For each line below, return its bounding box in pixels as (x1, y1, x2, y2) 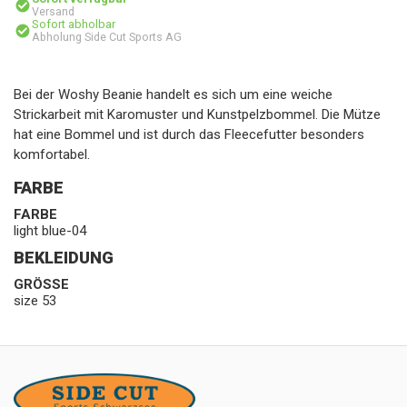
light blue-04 (14, 223, 86, 239)
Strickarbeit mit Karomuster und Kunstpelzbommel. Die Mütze (14, 106, 381, 123)
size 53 (14, 293, 56, 309)
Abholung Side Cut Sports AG (32, 30, 182, 44)
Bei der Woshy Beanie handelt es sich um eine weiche (14, 86, 333, 103)
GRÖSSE (14, 276, 69, 293)
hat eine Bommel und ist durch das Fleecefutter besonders (14, 126, 364, 143)
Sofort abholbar (32, 17, 115, 31)
